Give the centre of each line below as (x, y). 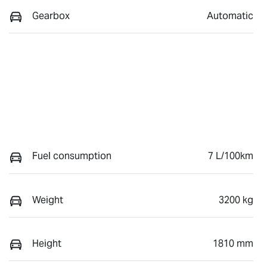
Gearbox (51, 15)
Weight (48, 200)
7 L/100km (231, 156)
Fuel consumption (72, 156)
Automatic (230, 15)
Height (47, 244)
